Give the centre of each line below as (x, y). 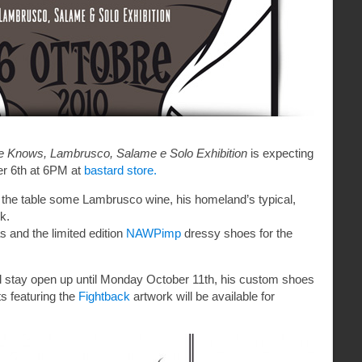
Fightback (104, 296)
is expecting (280, 153)
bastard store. (120, 170)
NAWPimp (154, 233)
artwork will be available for (202, 296)
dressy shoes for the (237, 233)
